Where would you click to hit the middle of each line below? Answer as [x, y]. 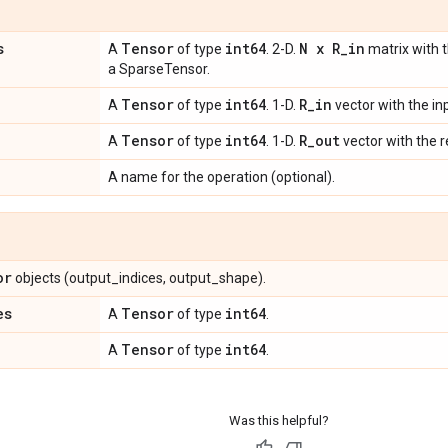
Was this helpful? [278, 420]
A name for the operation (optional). [221, 176]
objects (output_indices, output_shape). [139, 277]
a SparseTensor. [159, 68]
